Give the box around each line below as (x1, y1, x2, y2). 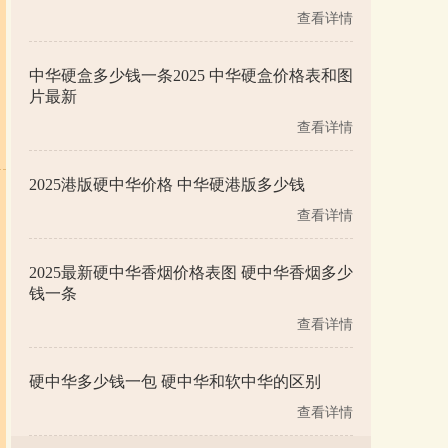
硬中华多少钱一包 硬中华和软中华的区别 (29, 373, 321, 390)
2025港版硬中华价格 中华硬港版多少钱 (29, 176, 305, 193)
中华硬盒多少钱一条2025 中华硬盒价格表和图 (29, 67, 353, 84)
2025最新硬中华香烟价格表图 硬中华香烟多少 (29, 264, 353, 281)
